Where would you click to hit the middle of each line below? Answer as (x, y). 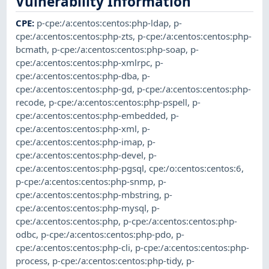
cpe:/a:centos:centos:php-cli (73, 248)
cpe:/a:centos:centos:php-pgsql (80, 168)
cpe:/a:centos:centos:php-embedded (91, 116)
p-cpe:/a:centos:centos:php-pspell (118, 102)
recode (30, 102)
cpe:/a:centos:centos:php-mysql (81, 208)
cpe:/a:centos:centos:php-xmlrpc (83, 63)
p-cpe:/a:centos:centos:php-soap (119, 50)
